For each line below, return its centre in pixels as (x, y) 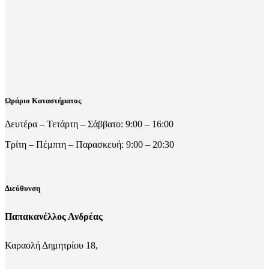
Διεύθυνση (23, 189)
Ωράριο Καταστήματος (43, 101)
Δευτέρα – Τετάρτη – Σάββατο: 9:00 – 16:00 (89, 124)
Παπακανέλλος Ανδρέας (54, 216)
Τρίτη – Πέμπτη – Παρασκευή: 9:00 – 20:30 (89, 145)
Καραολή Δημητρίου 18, (51, 245)
